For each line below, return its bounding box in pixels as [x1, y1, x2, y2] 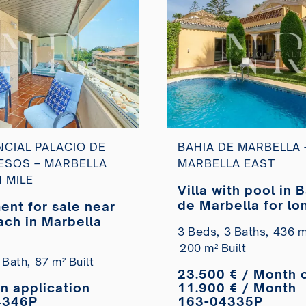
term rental [178, 212, 253, 228]
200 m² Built [180, 241, 246, 255]
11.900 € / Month [178, 280, 296, 296]
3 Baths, [223, 225, 269, 239]
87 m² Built [34, 255, 94, 269]
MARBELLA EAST [178, 156, 275, 171]
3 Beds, [178, 225, 220, 239]
